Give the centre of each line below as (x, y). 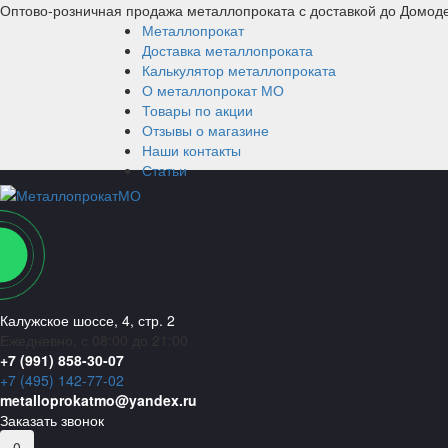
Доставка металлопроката (227, 50)
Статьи (164, 170)
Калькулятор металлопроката (239, 70)
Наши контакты (191, 150)
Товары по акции (197, 110)
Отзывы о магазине (205, 130)
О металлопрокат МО (213, 90)
